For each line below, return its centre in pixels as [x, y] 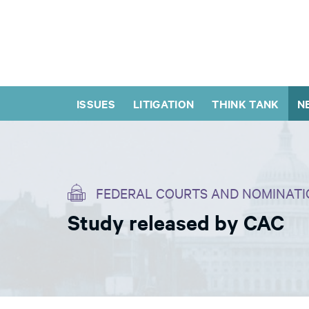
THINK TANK [246, 103]
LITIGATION [164, 103]
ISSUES [96, 103]
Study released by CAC [176, 222]
